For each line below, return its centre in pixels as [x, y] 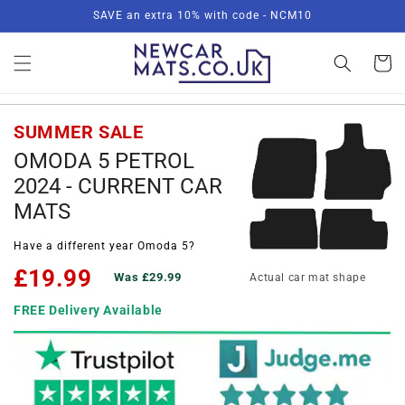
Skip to [51, 12]
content [52, 28]
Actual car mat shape [308, 278]
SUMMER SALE [79, 132]
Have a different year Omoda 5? [104, 245]
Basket [381, 62]
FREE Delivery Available [88, 311]
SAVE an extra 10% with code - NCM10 [202, 15]
